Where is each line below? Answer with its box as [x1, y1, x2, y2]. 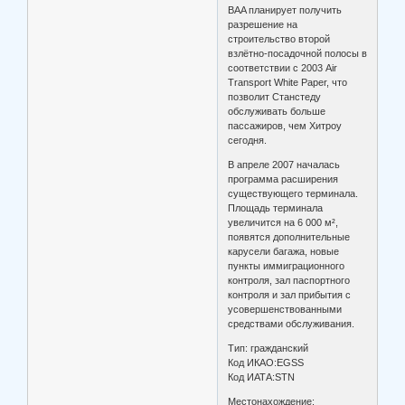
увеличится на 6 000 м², [228, 217, 339, 229]
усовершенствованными [228, 304, 343, 316]
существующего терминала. [228, 188, 359, 200]
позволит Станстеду [228, 91, 322, 103]
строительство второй [228, 33, 331, 45]
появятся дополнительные [228, 231, 351, 243]
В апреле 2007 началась [228, 159, 341, 171]
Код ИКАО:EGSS [228, 357, 305, 369]
